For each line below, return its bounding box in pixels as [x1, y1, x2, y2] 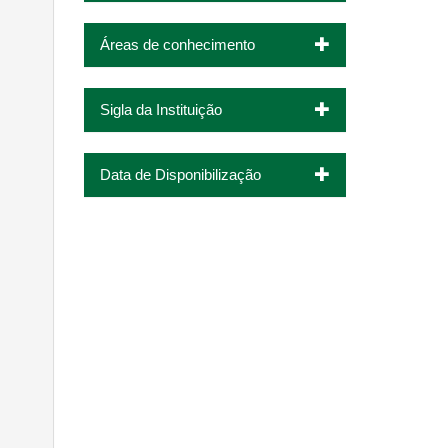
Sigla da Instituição [99, 100, 222, 118]
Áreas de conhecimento [99, 35, 255, 53]
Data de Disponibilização [99, 165, 261, 183]
